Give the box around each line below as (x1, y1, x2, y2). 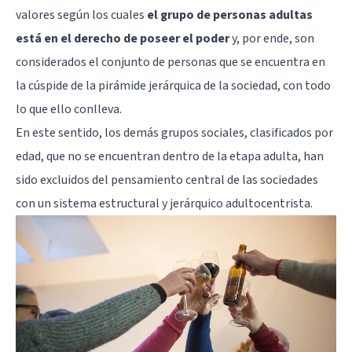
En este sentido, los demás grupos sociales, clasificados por (16, 123, 333, 141)
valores (16, 5, 55, 24)
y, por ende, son (229, 29, 314, 47)
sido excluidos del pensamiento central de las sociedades (16, 170, 318, 189)
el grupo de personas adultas (147, 5, 313, 24)
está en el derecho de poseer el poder (16, 29, 229, 47)
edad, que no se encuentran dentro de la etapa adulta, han (16, 147, 324, 165)
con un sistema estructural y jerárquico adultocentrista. (16, 194, 313, 212)
